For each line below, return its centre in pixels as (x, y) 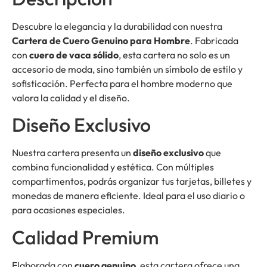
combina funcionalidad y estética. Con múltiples (113, 167)
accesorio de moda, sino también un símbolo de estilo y (127, 69)
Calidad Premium (86, 237)
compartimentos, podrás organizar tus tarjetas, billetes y (132, 181)
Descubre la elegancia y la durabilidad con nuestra (117, 26)
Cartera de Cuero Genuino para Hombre (101, 40)
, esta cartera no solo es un (174, 55)
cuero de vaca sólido (74, 55)
